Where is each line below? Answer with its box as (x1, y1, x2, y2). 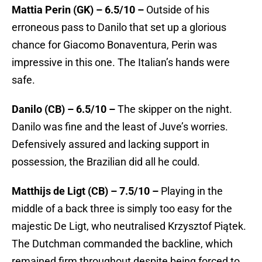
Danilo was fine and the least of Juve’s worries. (12, 120, 228, 133)
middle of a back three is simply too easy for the (12, 202, 232, 215)
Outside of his (144, 4, 209, 16)
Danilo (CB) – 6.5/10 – (12, 103, 115, 116)
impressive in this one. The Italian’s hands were (12, 56, 230, 69)
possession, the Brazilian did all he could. (12, 156, 200, 168)
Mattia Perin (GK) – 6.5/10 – (12, 4, 144, 16)
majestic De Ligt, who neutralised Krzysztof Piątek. (12, 220, 246, 233)
